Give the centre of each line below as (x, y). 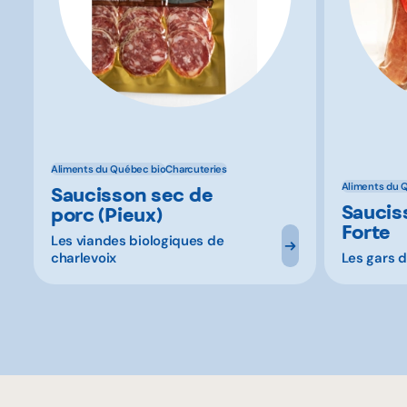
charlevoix (83, 258)
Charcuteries (196, 169)
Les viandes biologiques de (137, 240)
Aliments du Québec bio (108, 169)
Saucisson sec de (132, 194)
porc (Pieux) (106, 214)
